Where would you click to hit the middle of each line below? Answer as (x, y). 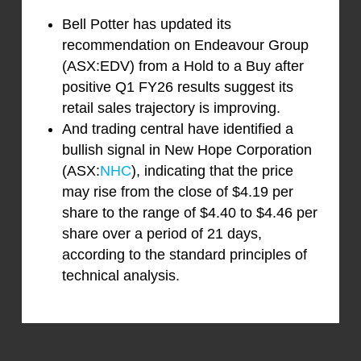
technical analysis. (120, 276)
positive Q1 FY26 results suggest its (177, 87)
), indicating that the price (212, 171)
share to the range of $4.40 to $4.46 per (189, 213)
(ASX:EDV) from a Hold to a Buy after (183, 66)
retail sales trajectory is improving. (171, 108)
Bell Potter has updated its (146, 25)
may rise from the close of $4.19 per (177, 192)
